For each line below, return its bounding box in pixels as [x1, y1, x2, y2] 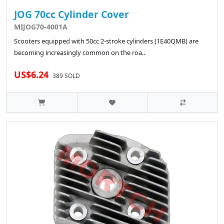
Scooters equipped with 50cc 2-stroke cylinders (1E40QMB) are [14, 36, 198, 46]
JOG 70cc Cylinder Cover [14, 7, 129, 21]
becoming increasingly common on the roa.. [14, 48, 145, 57]
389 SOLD [52, 71, 80, 80]
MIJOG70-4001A [14, 22, 67, 32]
